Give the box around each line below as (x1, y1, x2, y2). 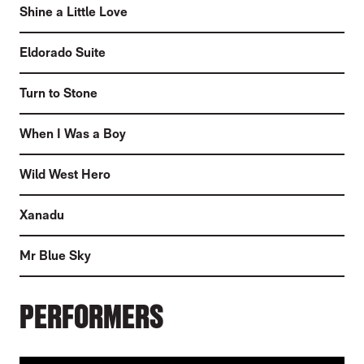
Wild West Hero (19, 167, 110, 183)
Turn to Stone (19, 85, 97, 102)
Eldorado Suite (19, 45, 106, 61)
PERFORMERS (19, 297, 163, 336)
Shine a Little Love (19, 4, 128, 20)
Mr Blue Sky (19, 248, 91, 264)
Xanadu (19, 207, 64, 223)
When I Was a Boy (19, 126, 126, 142)
